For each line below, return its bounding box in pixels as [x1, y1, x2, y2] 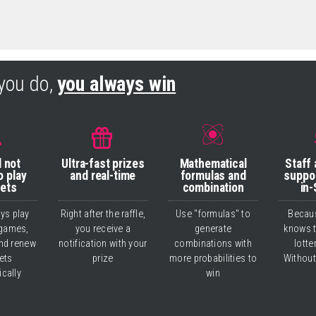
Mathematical [179, 156, 247, 171]
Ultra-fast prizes [61, 156, 145, 171]
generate [194, 223, 232, 236]
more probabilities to [169, 253, 257, 265]
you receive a [75, 223, 131, 236]
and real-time [70, 168, 136, 183]
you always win [56, 71, 176, 96]
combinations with [174, 238, 253, 250]
